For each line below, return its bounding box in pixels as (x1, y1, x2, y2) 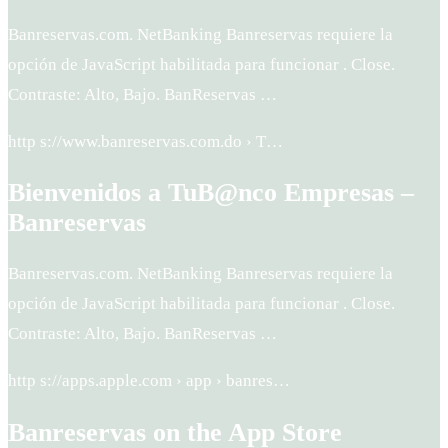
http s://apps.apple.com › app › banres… (8, 371, 290, 391)
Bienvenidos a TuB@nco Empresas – (8, 178, 414, 208)
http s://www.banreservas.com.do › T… (8, 132, 283, 152)
